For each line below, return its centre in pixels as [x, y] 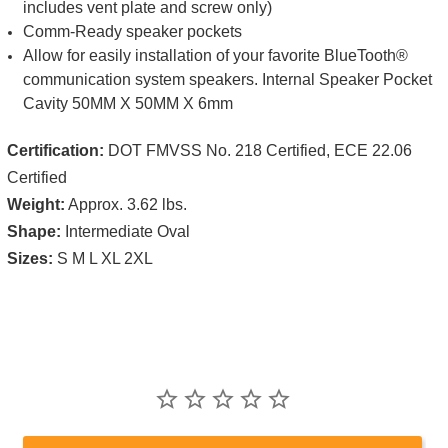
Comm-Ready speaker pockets [133, 31]
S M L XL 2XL [103, 258]
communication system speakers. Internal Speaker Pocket [228, 79]
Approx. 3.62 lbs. [126, 204]
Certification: [55, 150]
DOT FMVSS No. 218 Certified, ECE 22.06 [258, 150]
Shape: [34, 231]
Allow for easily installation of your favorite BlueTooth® [216, 55]
